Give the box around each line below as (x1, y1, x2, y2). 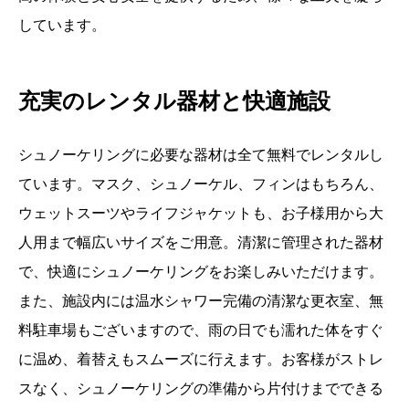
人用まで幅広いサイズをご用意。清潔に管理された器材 (18, 235, 383, 251)
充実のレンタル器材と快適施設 (18, 89, 330, 114)
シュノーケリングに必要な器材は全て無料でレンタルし (18, 147, 383, 163)
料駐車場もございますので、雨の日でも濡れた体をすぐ (18, 322, 383, 339)
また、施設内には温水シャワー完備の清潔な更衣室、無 (18, 293, 383, 309)
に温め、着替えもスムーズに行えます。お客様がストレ (18, 351, 383, 368)
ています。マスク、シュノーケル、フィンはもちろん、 (18, 176, 383, 193)
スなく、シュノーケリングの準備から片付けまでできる (18, 381, 383, 397)
